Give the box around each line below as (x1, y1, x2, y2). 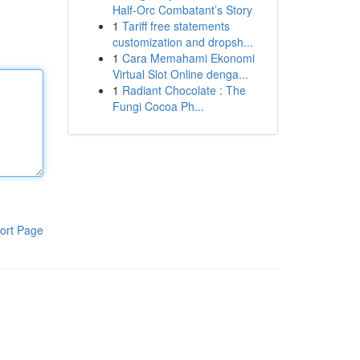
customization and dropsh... (112, 34, 253, 50)
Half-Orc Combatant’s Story (112, 2, 252, 18)
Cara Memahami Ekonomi (121, 50, 255, 66)
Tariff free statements (121, 18, 230, 34)
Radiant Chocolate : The (121, 82, 246, 98)
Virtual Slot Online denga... (112, 66, 248, 82)
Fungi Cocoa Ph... (112, 98, 204, 114)
